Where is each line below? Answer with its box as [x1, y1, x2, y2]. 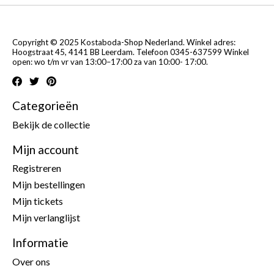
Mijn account [12, 142, 79, 157]
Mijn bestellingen [12, 179, 85, 191]
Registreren [12, 162, 61, 174]
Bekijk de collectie [12, 118, 90, 130]
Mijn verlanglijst [12, 212, 80, 224]
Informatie [12, 235, 68, 250]
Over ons [12, 256, 50, 268]
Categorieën [12, 98, 78, 113]
